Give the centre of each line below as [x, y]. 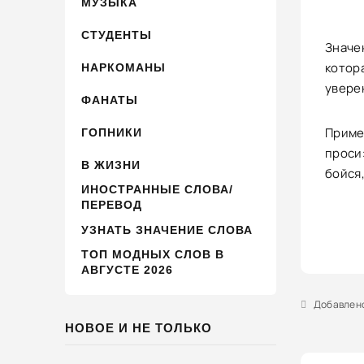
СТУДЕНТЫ [117, 35]
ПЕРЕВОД [112, 205]
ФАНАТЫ [110, 100]
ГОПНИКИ [112, 132]
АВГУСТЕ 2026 [127, 270]
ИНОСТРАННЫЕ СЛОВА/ [157, 189]
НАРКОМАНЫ [123, 67]
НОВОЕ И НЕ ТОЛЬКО [139, 328]
